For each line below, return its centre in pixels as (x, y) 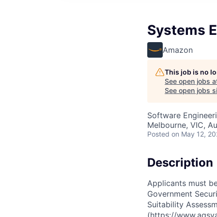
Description (180, 163)
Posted (158, 134)
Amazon (178, 50)
